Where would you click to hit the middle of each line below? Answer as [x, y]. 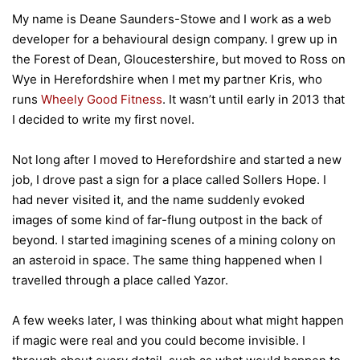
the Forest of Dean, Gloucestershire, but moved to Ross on [179, 59]
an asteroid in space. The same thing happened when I [167, 260]
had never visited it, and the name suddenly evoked [158, 199]
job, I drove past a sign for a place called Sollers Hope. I [169, 179]
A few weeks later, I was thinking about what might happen [178, 320]
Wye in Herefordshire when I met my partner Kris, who [167, 79]
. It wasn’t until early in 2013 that [254, 99]
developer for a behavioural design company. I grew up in [175, 39]
